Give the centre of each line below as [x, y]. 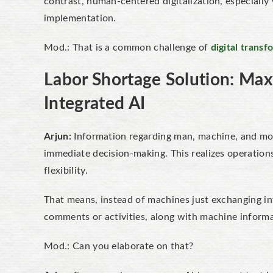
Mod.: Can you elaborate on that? [120, 246]
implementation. [80, 18]
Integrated [86, 104]
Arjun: [59, 136]
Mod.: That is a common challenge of [127, 48]
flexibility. [66, 171]
